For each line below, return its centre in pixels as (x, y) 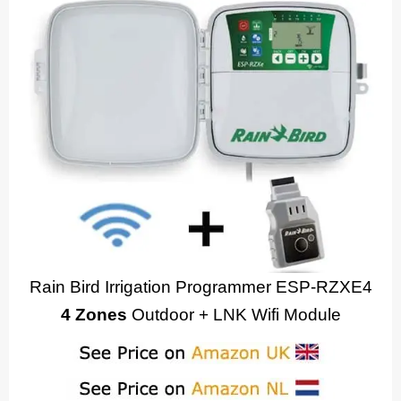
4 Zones (94, 315)
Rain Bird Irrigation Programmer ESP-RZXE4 (200, 287)
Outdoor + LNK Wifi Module (234, 315)
